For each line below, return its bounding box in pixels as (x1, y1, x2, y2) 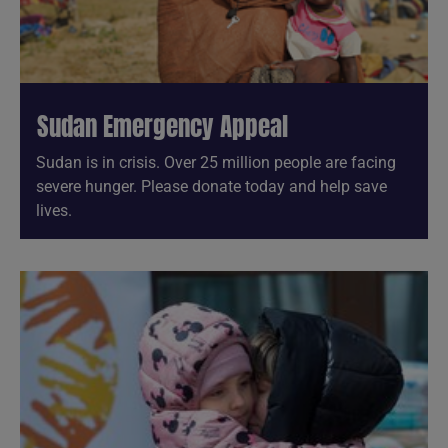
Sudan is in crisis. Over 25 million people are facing (36, 152, 396, 172)
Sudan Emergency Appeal (37, 107, 289, 145)
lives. (36, 200, 72, 220)
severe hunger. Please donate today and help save (36, 176, 387, 196)
